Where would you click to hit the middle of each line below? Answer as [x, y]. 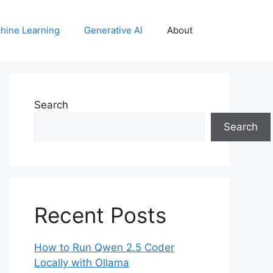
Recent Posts [100, 215]
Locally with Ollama [82, 263]
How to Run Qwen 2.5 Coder [104, 247]
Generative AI [113, 30]
